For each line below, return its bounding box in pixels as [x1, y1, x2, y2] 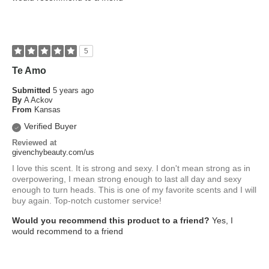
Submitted [12, 86, 53, 95]
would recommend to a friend [12, 226, 123, 237]
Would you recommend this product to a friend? [12, 216, 210, 226]
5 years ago [53, 86, 94, 95]
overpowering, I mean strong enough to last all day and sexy [12, 174, 241, 184]
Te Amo [12, 65, 46, 76]
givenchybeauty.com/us [12, 148, 94, 157]
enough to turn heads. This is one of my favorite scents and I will [12, 185, 256, 195]
